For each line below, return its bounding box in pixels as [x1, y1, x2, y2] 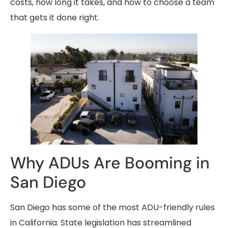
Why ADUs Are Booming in [10, 152, 210, 174]
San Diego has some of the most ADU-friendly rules [10, 201, 215, 213]
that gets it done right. [10, 11, 99, 23]
